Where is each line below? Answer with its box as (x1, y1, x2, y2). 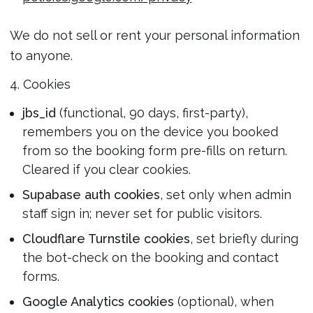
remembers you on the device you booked (22, 124, 278, 139)
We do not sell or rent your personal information (9, 28, 300, 43)
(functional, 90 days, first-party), (55, 105, 248, 120)
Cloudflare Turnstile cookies (22, 231, 190, 246)
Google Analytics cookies (22, 294, 174, 309)
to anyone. (9, 48, 73, 63)
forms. (22, 269, 59, 284)
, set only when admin (159, 187, 291, 202)
